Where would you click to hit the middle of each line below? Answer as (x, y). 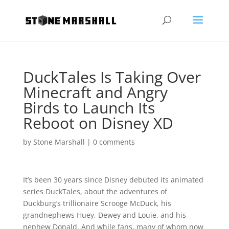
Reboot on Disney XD (98, 123)
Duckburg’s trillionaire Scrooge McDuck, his (97, 203)
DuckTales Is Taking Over (112, 77)
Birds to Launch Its (89, 108)
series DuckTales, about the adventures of (95, 191)
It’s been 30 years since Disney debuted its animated (113, 180)
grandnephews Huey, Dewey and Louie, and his (104, 215)
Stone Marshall (59, 142)
